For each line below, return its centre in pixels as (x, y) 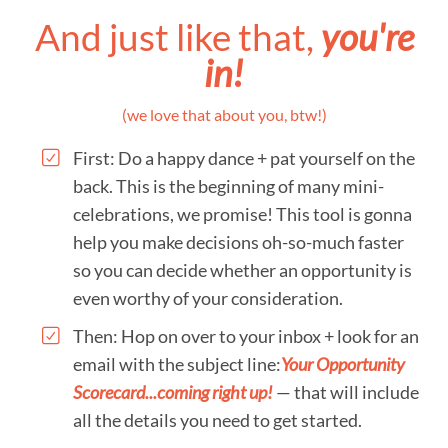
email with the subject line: (177, 364)
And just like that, (174, 36)
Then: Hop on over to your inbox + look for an (246, 336)
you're (363, 36)
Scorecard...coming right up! (174, 392)
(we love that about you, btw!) (224, 114)
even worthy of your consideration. (208, 298)
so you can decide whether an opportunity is (242, 270)
